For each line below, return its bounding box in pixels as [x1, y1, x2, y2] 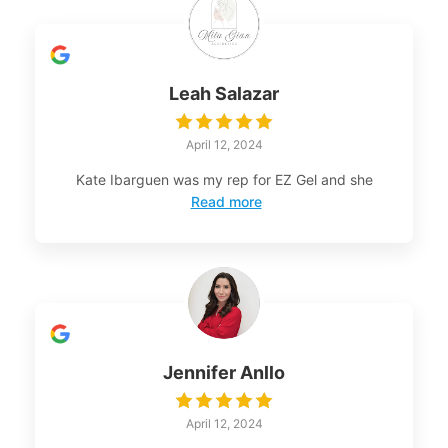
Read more [190, 192, 262, 210]
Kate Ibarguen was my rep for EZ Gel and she [75, 170, 373, 188]
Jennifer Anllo [163, 361, 285, 383]
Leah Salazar [169, 82, 279, 104]
